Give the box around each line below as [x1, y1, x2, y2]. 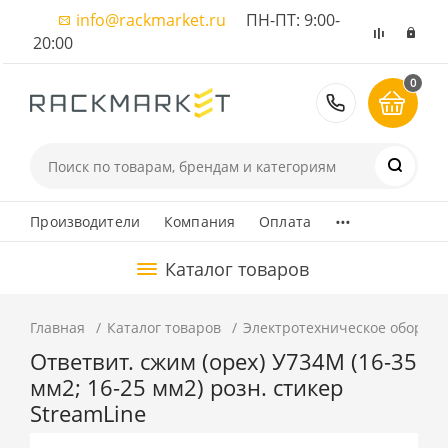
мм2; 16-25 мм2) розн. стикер [30, 372, 344, 403]
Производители [30, 212, 141, 231]
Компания [164, 212, 236, 231]
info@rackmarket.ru [76, 9, 227, 31]
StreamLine [30, 398, 147, 429]
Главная [30, 318, 86, 337]
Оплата [259, 212, 312, 231]
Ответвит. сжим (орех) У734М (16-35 [30, 346, 418, 377]
